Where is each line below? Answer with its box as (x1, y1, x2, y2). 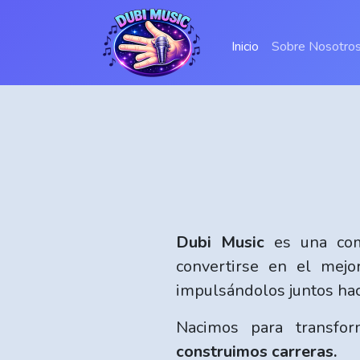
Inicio (231, 38, 259, 55)
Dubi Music (176, 231, 264, 253)
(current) (258, 37, 305, 55)
